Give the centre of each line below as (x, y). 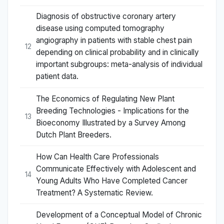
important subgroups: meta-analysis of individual (119, 64)
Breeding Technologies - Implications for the (112, 110)
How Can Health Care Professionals (97, 156)
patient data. (57, 76)
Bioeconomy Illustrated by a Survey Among (111, 122)
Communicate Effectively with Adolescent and (116, 168)
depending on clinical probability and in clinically (117, 52)
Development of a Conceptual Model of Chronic (119, 215)
